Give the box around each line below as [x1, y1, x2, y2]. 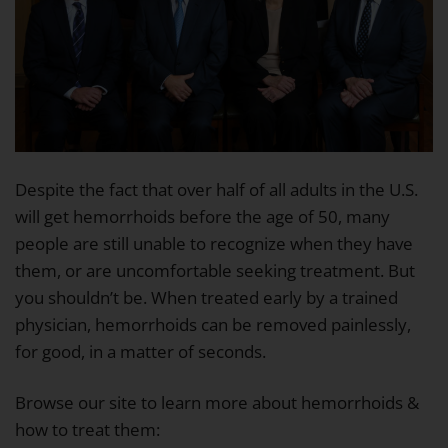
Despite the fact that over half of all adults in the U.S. [15, 178, 418, 202]
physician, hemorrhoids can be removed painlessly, [15, 313, 411, 337]
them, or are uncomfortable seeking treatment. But [15, 259, 415, 283]
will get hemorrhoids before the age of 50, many [15, 205, 390, 229]
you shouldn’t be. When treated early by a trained [15, 286, 398, 310]
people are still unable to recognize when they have [15, 232, 413, 256]
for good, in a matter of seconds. [15, 340, 266, 364]
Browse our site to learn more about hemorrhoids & [15, 391, 419, 415]
